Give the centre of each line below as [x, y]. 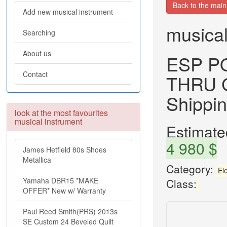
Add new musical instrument [68, 12]
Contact [35, 74]
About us [37, 53]
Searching [39, 32]
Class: [181, 183]
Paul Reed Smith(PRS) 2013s [70, 211]
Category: [191, 169]
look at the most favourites [61, 113]
